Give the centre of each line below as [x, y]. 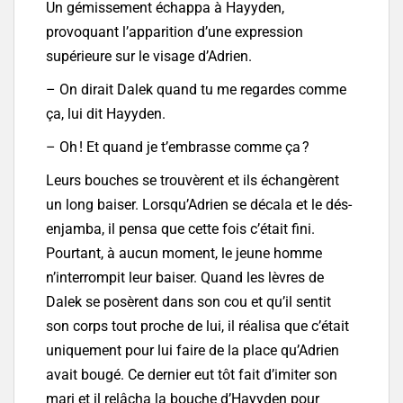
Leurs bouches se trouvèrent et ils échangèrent [193, 181]
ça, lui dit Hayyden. [106, 114]
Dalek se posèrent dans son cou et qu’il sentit [188, 302]
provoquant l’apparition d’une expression [175, 32]
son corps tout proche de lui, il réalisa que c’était [197, 327]
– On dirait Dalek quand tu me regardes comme [196, 90]
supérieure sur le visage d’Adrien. [149, 57]
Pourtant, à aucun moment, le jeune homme [184, 254]
